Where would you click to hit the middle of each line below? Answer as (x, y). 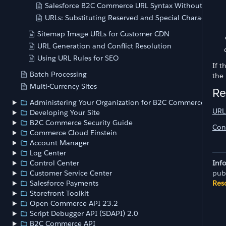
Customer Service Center (71, 173)
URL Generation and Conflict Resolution (104, 46)
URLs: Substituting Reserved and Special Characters (131, 18)
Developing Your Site (65, 113)
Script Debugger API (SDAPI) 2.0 (84, 214)
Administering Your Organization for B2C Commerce (118, 103)
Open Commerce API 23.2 (74, 204)
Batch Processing (58, 74)
